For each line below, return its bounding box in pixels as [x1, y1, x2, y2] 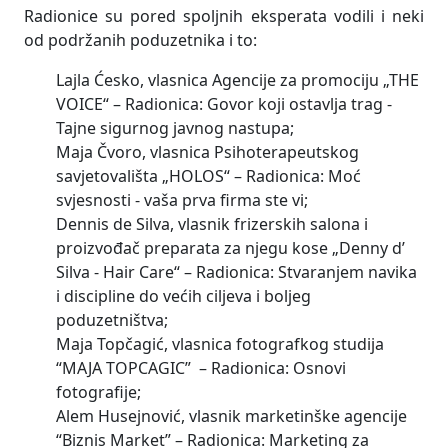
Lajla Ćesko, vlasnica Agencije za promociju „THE [56, 68, 419, 91]
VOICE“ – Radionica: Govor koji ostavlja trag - [56, 92, 392, 115]
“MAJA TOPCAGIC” [56, 356, 191, 379]
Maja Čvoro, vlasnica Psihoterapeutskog [56, 140, 359, 163]
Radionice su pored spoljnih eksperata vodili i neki [24, 4, 424, 27]
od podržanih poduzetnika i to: [24, 28, 257, 51]
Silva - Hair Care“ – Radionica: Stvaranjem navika [56, 260, 417, 283]
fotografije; [56, 380, 141, 403]
